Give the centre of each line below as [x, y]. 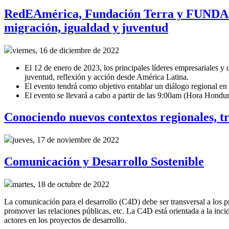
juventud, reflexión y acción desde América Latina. [107, 77]
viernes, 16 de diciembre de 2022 [66, 51]
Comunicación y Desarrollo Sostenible [104, 161]
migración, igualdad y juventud [86, 28]
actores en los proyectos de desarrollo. [66, 220]
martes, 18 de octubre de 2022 [61, 184]
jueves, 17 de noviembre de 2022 [66, 140]
